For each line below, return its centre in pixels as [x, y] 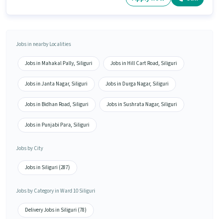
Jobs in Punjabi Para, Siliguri [57, 125]
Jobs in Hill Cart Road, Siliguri [144, 63]
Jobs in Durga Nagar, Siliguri [137, 84]
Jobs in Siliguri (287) [47, 167]
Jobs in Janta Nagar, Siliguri [56, 84]
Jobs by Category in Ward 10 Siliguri [56, 191]
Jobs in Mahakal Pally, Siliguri [59, 63]
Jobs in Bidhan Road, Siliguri [57, 104]
